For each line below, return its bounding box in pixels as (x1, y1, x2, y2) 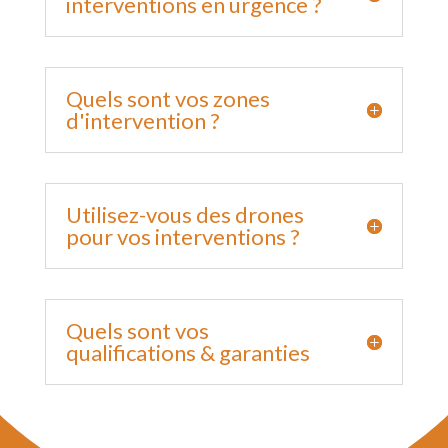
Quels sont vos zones (65, 84, 270, 112)
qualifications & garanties (65, 338, 310, 366)
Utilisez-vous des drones (65, 200, 304, 228)
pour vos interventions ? (65, 222, 300, 250)
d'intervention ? (65, 106, 220, 134)
